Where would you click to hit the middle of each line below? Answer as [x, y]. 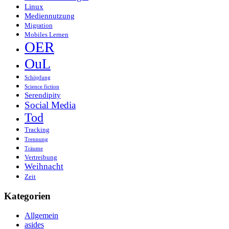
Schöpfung [38, 78]
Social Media [50, 105]
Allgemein [41, 216]
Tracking [37, 130]
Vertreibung [41, 157]
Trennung [36, 140]
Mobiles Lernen [47, 35]
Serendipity [43, 95]
